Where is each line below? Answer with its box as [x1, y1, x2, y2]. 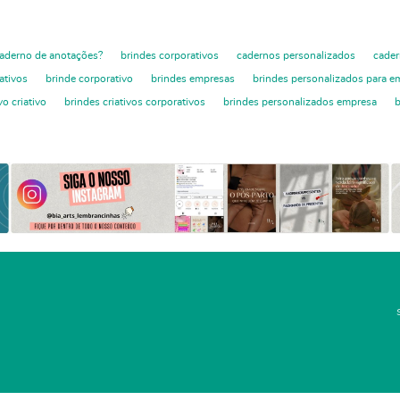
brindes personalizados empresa [223, 96, 377, 107]
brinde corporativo [46, 72, 133, 84]
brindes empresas [151, 72, 235, 84]
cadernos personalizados [237, 49, 355, 61]
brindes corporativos [121, 49, 219, 61]
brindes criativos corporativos [64, 96, 205, 107]
